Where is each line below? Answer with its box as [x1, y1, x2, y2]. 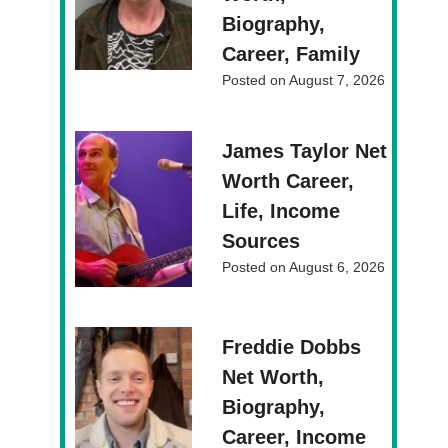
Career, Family [222, 43, 361, 66]
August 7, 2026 [289, 72, 386, 89]
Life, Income [222, 200, 341, 223]
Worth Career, [222, 170, 355, 193]
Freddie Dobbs [222, 336, 362, 359]
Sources [222, 230, 301, 253]
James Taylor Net [222, 140, 388, 163]
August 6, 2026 [289, 259, 386, 276]
